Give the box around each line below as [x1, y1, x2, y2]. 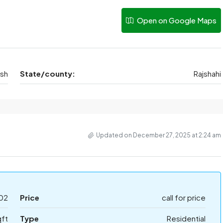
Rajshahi [194, 69, 221, 78]
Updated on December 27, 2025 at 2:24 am [96, 131, 221, 139]
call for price [162, 193, 206, 202]
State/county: [19, 69, 75, 78]
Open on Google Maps [135, 15, 217, 25]
